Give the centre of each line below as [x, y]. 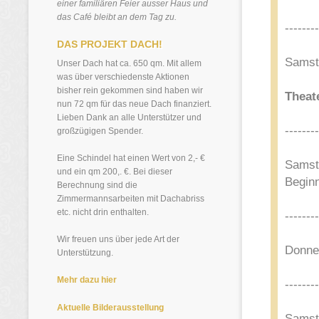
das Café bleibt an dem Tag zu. [117, 17]
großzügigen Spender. [100, 131]
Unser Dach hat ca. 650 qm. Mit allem [129, 63]
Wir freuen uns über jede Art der [118, 239]
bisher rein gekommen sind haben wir [130, 90]
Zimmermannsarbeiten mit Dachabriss [131, 199]
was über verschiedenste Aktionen [123, 77]
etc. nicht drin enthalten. [103, 212]
